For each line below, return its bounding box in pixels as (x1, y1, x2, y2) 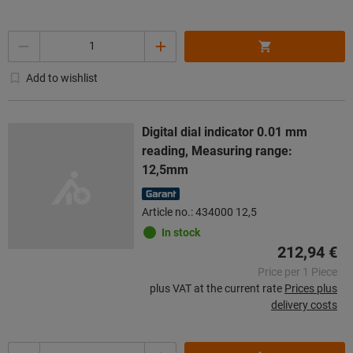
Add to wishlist (26, 71, 98, 84)
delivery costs (271, 298, 337, 311)
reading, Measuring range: (142, 143, 292, 158)
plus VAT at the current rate (150, 281, 282, 295)
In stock (162, 225, 200, 239)
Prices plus (284, 281, 337, 295)
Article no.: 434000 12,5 (142, 205, 257, 218)
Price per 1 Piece (258, 265, 337, 278)
